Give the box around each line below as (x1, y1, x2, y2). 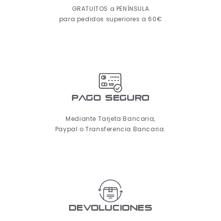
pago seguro (72, 94, 149, 103)
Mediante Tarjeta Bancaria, (66, 114, 155, 123)
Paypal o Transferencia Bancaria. (55, 124, 166, 133)
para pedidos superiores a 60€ (59, 14, 162, 23)
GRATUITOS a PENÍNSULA (72, 4, 149, 13)
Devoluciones (69, 204, 152, 213)
